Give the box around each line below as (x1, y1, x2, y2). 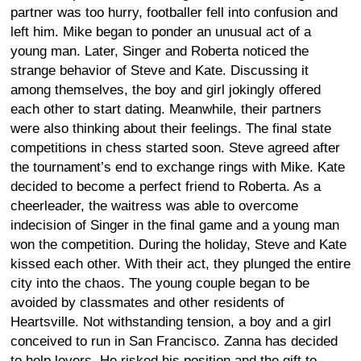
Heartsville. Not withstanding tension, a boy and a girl (10, 313, 331, 330)
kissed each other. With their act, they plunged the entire (10, 255, 351, 272)
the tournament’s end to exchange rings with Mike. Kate (10, 159, 345, 175)
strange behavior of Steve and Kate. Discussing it (10, 62, 309, 78)
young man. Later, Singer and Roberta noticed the (10, 43, 309, 59)
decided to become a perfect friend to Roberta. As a (10, 178, 321, 194)
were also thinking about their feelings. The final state (10, 120, 331, 136)
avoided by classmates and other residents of (10, 294, 284, 310)
